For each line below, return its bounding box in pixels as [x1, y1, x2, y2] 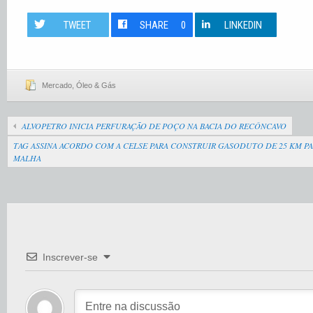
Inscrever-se [43, 252, 98, 263]
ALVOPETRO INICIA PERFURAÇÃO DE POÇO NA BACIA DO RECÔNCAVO [22, 120, 286, 131]
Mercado [42, 81, 72, 89]
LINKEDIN [224, 19, 263, 31]
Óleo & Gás [76, 81, 116, 89]
